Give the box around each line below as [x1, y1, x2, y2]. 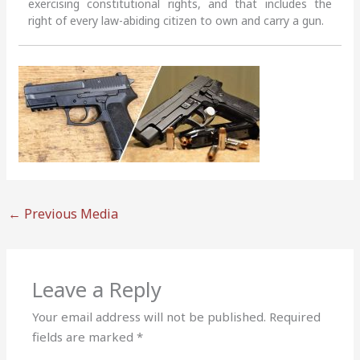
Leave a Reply [32, 276, 162, 305]
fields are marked [32, 329, 137, 346]
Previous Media [21, 204, 119, 223]
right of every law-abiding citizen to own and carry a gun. [28, 12, 325, 28]
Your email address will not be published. [32, 309, 267, 325]
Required [269, 309, 321, 325]
